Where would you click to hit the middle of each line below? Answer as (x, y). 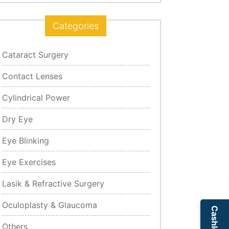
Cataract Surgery (36, 54)
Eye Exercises (29, 162)
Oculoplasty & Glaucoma (50, 205)
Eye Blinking (26, 140)
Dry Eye (18, 119)
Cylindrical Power (36, 97)
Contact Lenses (32, 76)
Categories (76, 26)
